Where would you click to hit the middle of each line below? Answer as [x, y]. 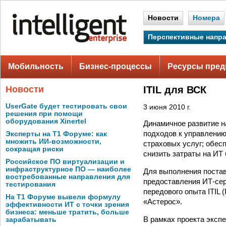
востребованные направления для [68, 177]
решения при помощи [44, 114]
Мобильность [36, 66]
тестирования [31, 184]
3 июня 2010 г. [167, 107]
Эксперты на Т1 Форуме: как [56, 134]
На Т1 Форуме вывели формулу [63, 197]
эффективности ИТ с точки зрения [67, 205]
